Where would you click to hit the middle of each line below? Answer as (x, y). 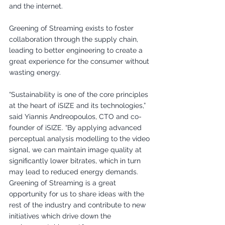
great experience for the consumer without (80, 61)
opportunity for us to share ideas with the (78, 194)
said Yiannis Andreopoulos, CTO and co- (75, 116)
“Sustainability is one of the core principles (80, 94)
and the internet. (37, 6)
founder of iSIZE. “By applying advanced (76, 127)
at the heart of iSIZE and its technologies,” (78, 105)
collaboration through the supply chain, (75, 39)
